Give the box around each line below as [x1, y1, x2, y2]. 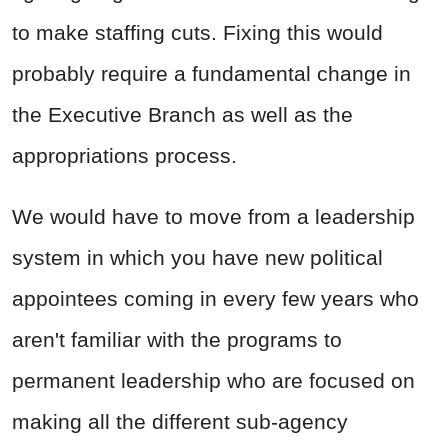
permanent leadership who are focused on [12, 369, 415, 393]
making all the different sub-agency [12, 410, 348, 434]
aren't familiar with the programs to [12, 328, 342, 352]
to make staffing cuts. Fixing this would [12, 21, 383, 45]
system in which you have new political [12, 246, 383, 270]
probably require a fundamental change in [12, 62, 411, 86]
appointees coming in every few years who [12, 287, 419, 311]
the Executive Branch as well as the [12, 103, 353, 127]
